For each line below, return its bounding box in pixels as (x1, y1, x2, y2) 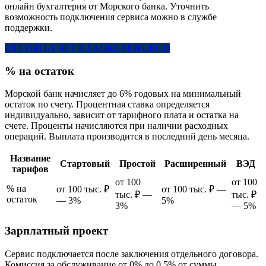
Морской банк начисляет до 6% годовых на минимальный (5, 88, 241, 99)
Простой (119, 159, 156, 169)
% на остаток (5, 64, 74, 77)
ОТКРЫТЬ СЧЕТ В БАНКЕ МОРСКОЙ (5, 42, 170, 53)
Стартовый (59, 159, 110, 169)
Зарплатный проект (5, 224, 108, 237)
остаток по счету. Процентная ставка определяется (5, 99, 210, 110)
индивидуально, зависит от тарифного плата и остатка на (5, 110, 239, 121)
